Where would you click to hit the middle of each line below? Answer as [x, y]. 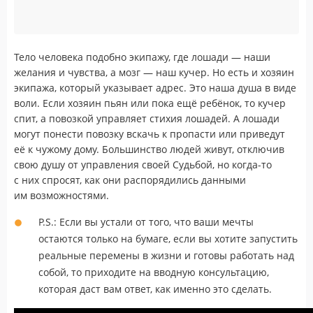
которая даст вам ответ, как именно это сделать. [155, 289]
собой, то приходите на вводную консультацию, [154, 272]
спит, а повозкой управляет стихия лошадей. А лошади [147, 118]
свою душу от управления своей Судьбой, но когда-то [143, 164]
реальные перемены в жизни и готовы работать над [166, 255]
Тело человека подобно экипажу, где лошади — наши [142, 57]
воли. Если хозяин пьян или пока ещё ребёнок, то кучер [150, 103]
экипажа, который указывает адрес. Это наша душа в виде [155, 87]
